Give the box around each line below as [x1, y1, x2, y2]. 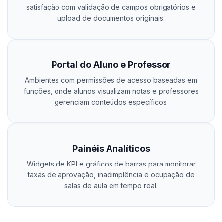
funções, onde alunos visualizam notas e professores [23, 87, 199, 95]
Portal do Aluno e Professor [51, 59, 171, 70]
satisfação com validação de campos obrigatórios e [26, 3, 196, 11]
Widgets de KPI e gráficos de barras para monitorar [26, 160, 196, 168]
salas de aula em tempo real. [64, 181, 158, 190]
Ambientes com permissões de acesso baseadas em [25, 76, 197, 84]
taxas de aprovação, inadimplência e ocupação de [27, 170, 195, 179]
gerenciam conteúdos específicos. [54, 98, 168, 106]
